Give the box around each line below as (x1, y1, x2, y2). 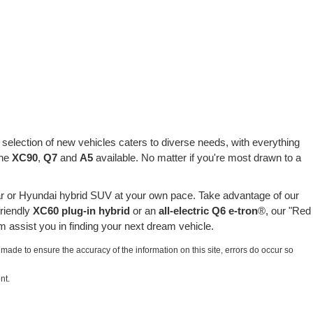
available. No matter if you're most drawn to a (93, 151, 301, 163)
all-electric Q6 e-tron (159, 204, 258, 217)
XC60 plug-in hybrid (33, 204, 130, 217)
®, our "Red (258, 204, 311, 217)
